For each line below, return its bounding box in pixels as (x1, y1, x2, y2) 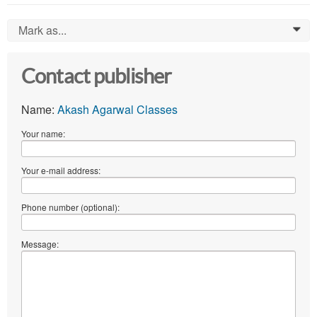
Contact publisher (21, 65, 172, 88)
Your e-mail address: (21, 164, 100, 177)
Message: (21, 238, 59, 250)
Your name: (21, 127, 65, 140)
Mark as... (18, 22, 67, 39)
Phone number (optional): (21, 201, 120, 214)
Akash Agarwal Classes (57, 101, 178, 118)
